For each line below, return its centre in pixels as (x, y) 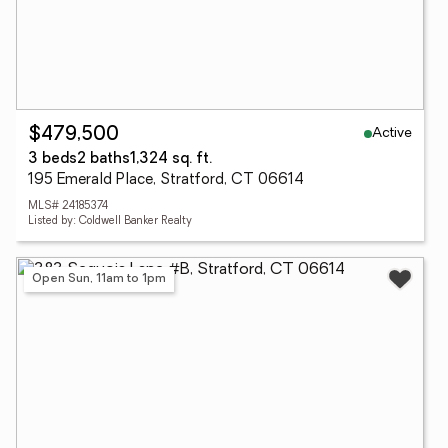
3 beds (52, 159)
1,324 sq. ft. (171, 159)
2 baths (103, 159)
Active (392, 133)
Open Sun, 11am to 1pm (99, 278)
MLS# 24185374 (68, 206)
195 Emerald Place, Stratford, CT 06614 (166, 180)
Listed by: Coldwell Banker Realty (110, 221)
